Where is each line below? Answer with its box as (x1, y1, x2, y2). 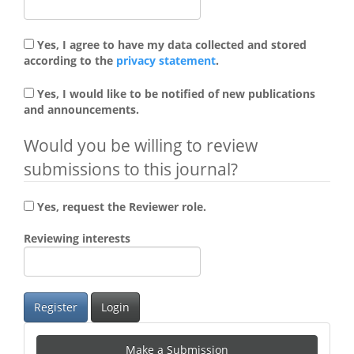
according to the (24, 53, 116, 69)
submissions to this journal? (24, 158, 238, 181)
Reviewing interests (24, 231, 130, 247)
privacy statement (116, 53, 216, 69)
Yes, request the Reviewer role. (37, 199, 206, 215)
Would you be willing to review (24, 134, 258, 157)
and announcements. (24, 102, 139, 118)
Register (34, 299, 77, 315)
